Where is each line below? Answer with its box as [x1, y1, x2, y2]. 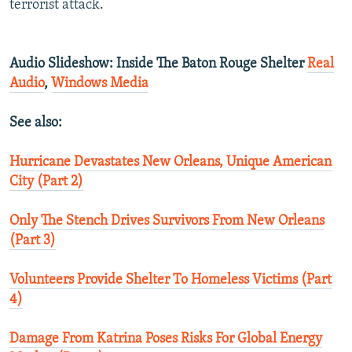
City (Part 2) [9, 174, 83, 190]
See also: [9, 115, 62, 131]
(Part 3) [9, 233, 56, 249]
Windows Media [51, 76, 148, 92]
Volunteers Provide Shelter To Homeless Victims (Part [9, 273, 332, 288]
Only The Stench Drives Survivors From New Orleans [9, 214, 324, 229]
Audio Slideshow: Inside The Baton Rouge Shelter [9, 57, 307, 72]
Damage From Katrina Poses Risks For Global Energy [9, 332, 322, 347]
